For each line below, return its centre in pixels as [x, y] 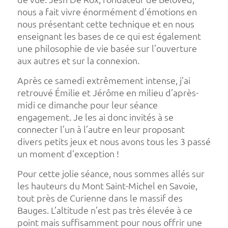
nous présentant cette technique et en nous [106, 24]
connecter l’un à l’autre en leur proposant [101, 129]
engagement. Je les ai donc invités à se [95, 117]
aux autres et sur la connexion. [78, 61]
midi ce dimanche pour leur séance [87, 105]
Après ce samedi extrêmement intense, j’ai [104, 80]
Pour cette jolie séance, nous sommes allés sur [111, 174]
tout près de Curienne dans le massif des [100, 198]
